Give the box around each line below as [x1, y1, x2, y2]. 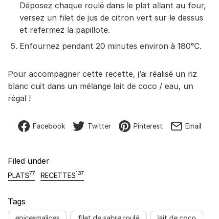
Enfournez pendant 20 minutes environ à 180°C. [20, 41, 201, 51]
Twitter [87, 121, 111, 130]
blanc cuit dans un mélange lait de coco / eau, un [8, 81, 193, 91]
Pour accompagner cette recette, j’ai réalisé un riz [8, 68, 197, 79]
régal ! [8, 93, 31, 103]
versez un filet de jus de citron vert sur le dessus [20, 12, 203, 22]
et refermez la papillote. [20, 24, 110, 35]
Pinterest [133, 121, 163, 130]
